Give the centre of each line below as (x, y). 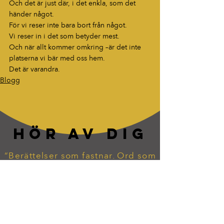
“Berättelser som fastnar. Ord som (80, 156)
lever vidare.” (80, 168)
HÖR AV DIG (80, 134)
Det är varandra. (34, 70)
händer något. (31, 15)
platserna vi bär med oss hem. (57, 59)
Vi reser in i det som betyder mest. (64, 37)
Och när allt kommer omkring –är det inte (76, 48)
